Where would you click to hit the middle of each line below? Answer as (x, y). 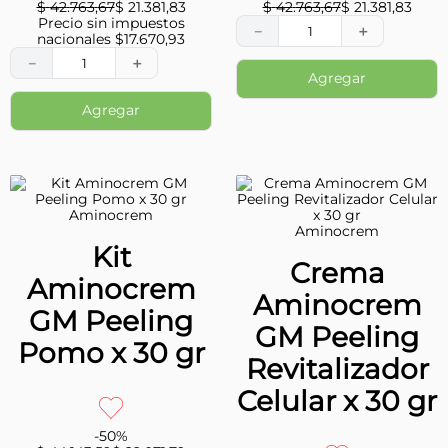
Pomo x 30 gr (111, 353)
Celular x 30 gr (337, 401)
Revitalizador (337, 369)
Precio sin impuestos (111, 22)
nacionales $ (80, 38)
